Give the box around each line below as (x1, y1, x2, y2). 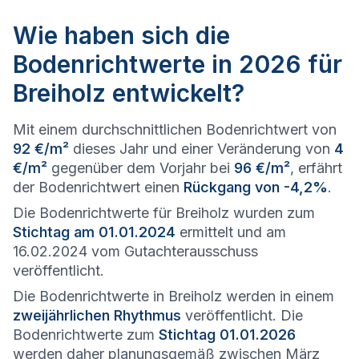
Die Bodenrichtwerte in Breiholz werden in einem (13, 288, 334, 305)
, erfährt (290, 159, 342, 176)
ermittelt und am (175, 224, 286, 240)
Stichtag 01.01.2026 (159, 326, 296, 343)
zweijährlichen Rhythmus (13, 307, 181, 324)
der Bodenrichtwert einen (13, 179, 184, 196)
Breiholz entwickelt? (13, 79, 244, 107)
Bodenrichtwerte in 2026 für (13, 50, 342, 79)
